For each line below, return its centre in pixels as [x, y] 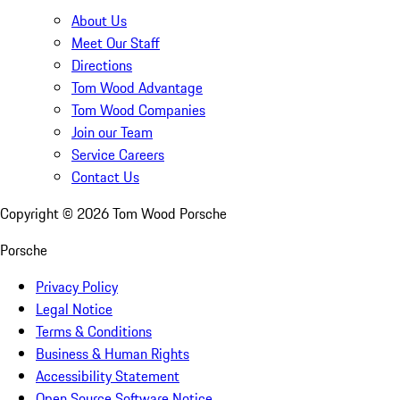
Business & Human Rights [112, 354]
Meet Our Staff [116, 43]
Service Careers [118, 155]
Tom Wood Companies [138, 110]
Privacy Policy [77, 287]
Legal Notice [74, 309]
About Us [99, 21]
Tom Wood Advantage [137, 88]
